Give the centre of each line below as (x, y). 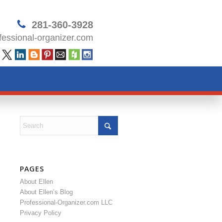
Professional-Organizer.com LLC (66, 202)
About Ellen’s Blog (46, 192)
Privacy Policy (40, 213)
